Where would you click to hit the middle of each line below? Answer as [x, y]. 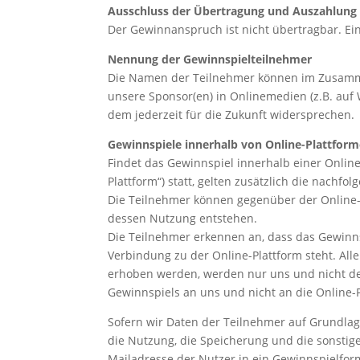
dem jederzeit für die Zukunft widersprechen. [231, 114]
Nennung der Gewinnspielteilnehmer [210, 59]
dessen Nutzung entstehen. [183, 218]
